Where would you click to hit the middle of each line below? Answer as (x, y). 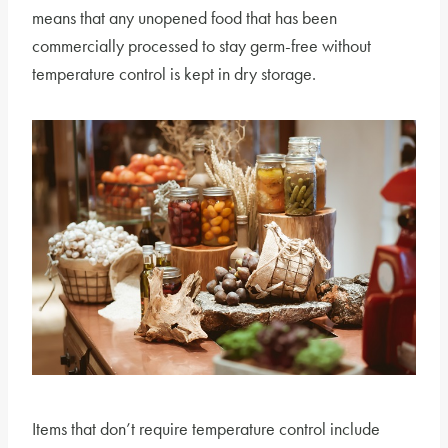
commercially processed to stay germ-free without (201, 45)
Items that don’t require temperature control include (206, 429)
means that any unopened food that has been (184, 17)
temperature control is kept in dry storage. (174, 73)
